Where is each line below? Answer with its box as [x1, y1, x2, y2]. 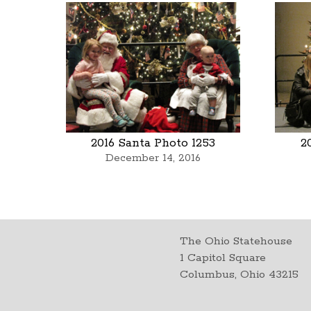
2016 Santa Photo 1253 [91, 135, 216, 151]
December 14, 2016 [106, 151, 201, 165]
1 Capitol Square [180, 250, 267, 265]
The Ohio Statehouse [180, 233, 293, 249]
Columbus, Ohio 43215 [180, 267, 299, 282]
